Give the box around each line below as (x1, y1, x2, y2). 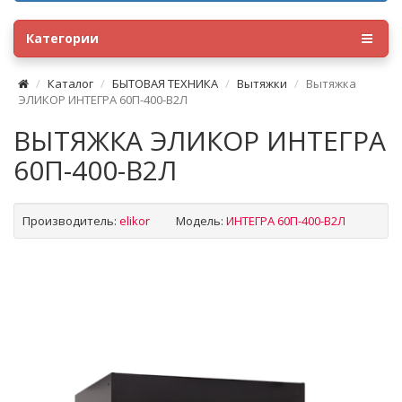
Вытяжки (237, 75, 287, 92)
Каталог (48, 75, 93, 92)
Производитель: (22, 213, 117, 229)
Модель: (176, 213, 223, 229)
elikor (119, 213, 150, 229)
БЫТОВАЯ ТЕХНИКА (112, 75, 218, 92)
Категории (26, 30, 99, 47)
